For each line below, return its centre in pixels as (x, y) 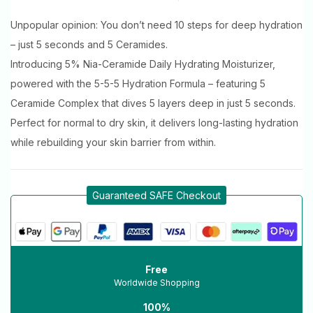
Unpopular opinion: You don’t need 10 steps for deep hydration (156, 24)
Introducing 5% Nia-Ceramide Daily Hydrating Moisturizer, (143, 64)
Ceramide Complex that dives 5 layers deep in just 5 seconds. (153, 103)
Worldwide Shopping (156, 282)
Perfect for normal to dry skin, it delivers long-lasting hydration (154, 122)
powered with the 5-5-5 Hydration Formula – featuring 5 (138, 83)
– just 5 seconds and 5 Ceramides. (89, 44)
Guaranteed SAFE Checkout (156, 195)
